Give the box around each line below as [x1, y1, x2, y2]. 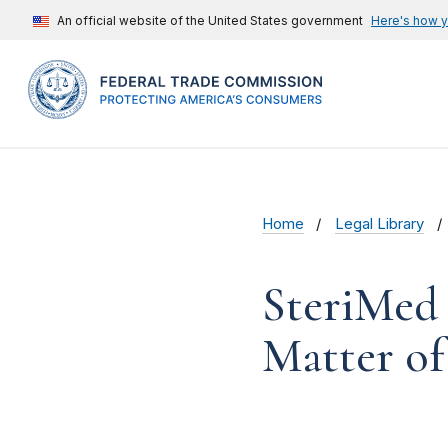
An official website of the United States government [57, 13, 363, 28]
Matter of [262, 327, 444, 386]
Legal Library [335, 215, 425, 234]
